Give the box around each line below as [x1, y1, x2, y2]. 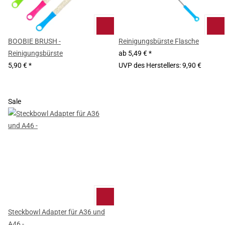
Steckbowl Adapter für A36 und [8, 208, 105, 216]
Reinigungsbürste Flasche [119, 37, 199, 45]
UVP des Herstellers [119, 61, 179, 69]
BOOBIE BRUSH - [8, 37, 61, 45]
